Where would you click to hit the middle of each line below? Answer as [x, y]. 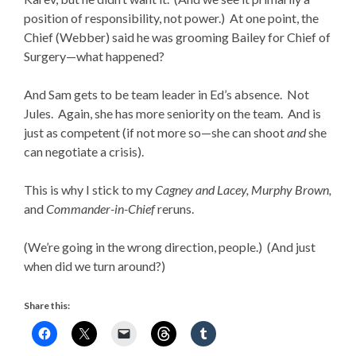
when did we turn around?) [95, 265]
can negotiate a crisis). [84, 151]
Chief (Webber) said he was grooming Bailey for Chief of [177, 37]
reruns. [176, 208]
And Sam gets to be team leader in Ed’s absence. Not [166, 94]
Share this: [47, 305]
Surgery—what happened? [94, 56]
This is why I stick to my [89, 189]
